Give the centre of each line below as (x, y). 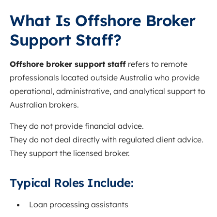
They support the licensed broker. (70, 153)
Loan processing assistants (79, 205)
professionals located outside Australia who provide (105, 78)
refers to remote (157, 64)
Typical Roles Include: (71, 183)
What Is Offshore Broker (103, 21)
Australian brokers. (44, 105)
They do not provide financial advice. (77, 126)
